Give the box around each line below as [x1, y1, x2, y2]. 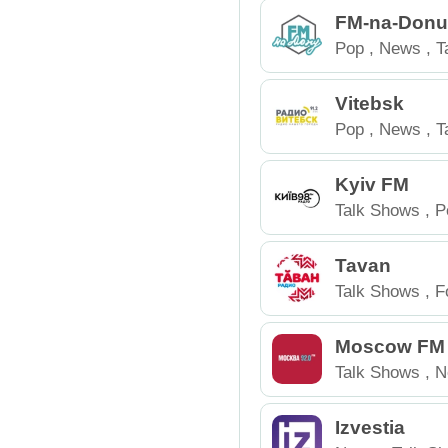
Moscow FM [335, 335, 446, 357]
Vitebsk [335, 92, 405, 114]
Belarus [335, 144, 393, 163]
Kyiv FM [335, 173, 410, 195]
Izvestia [335, 416, 406, 438]
